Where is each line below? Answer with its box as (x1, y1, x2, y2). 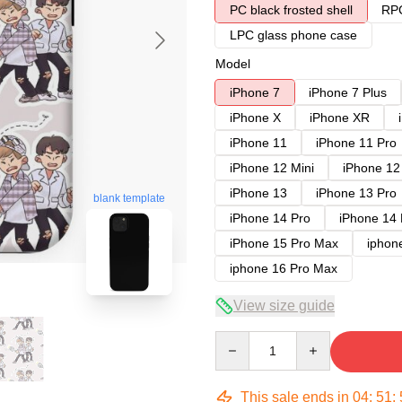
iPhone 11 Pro (316, 135, 397, 150)
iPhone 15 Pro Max (230, 236, 338, 250)
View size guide (233, 298, 335, 313)
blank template (93, 192, 165, 205)
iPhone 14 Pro (230, 211, 310, 225)
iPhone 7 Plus (309, 85, 387, 100)
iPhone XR (310, 110, 370, 125)
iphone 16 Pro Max (230, 261, 337, 275)
